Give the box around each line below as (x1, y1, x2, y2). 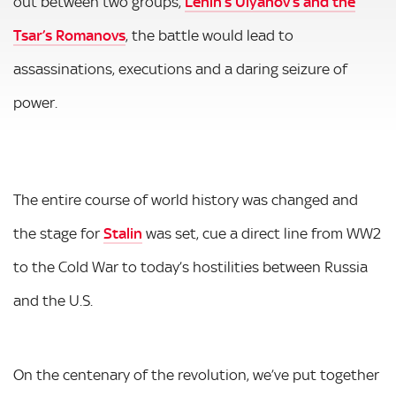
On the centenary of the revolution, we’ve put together (13, 365, 379, 384)
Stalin (103, 224, 142, 242)
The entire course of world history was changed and (13, 190, 358, 209)
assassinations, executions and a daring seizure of (13, 59, 347, 78)
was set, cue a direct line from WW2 (142, 224, 381, 242)
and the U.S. (13, 291, 93, 309)
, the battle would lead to (126, 26, 293, 44)
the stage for (13, 224, 103, 242)
